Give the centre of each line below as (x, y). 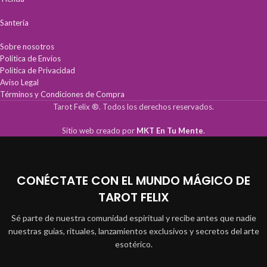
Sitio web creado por (99, 130)
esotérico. (133, 244)
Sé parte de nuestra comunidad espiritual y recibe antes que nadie (133, 218)
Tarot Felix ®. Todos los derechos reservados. (133, 106)
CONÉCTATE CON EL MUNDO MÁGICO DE (133, 180)
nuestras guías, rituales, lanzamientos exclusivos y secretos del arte (133, 231)
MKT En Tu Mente (170, 130)
